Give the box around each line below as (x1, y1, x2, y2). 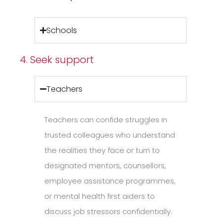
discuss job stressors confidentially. (44, 206, 172, 217)
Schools (46, 24, 77, 36)
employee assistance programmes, (44, 175, 176, 186)
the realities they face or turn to (44, 145, 160, 155)
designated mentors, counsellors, (44, 160, 166, 171)
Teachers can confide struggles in (44, 114, 167, 125)
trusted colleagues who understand (44, 129, 175, 140)
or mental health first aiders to (44, 190, 155, 201)
